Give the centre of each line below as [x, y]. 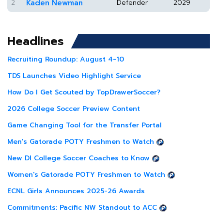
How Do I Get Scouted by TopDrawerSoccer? [84, 92]
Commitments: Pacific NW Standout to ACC [82, 208]
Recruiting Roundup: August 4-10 [66, 59]
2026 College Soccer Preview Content [74, 109]
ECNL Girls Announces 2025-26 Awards [76, 191]
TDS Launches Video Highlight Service [74, 76]
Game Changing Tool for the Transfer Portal [85, 125]
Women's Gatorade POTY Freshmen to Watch [86, 175]
